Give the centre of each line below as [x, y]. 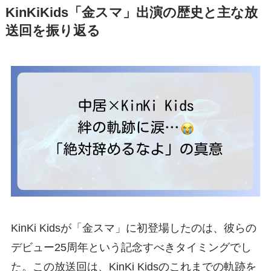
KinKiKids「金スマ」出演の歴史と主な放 [131, 13]
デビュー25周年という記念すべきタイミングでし [131, 248]
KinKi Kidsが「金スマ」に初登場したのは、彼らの [133, 228]
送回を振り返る [53, 31]
